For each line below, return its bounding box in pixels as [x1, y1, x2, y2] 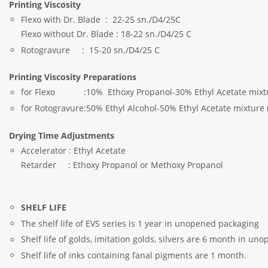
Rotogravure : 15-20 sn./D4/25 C [21, 44, 160, 56]
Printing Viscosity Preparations [9, 71, 137, 83]
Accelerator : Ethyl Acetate [21, 145, 186, 157]
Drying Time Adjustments [9, 129, 115, 141]
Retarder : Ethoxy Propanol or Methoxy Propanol [21, 159, 224, 171]
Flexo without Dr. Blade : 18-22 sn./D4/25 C [21, 28, 192, 40]
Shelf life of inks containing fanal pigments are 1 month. [21, 249, 247, 261]
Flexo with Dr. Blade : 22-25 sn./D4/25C [21, 14, 184, 26]
